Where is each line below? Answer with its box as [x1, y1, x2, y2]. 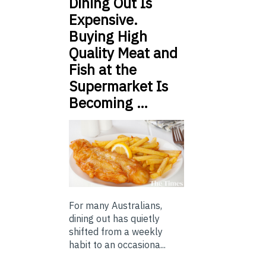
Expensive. [69, 10, 138, 30]
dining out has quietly [69, 212, 160, 224]
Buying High [69, 27, 147, 46]
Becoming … [69, 93, 148, 113]
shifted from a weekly [69, 225, 163, 237]
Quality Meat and [69, 43, 178, 63]
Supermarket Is [69, 77, 168, 96]
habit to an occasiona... [69, 238, 166, 251]
